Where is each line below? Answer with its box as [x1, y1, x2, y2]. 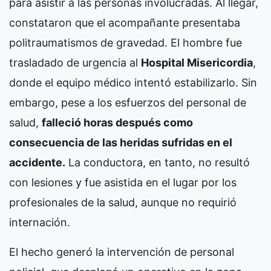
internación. [9, 215, 70, 229]
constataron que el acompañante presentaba [9, 16, 240, 29]
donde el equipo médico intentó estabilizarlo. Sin [9, 76, 257, 89]
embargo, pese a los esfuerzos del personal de [9, 96, 246, 109]
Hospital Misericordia [141, 56, 253, 69]
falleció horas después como [42, 116, 193, 129]
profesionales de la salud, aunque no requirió [9, 195, 237, 209]
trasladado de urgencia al [9, 56, 141, 69]
